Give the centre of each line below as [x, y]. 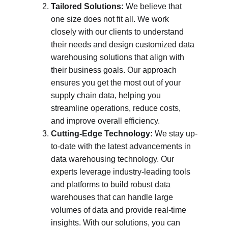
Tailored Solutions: [87, 6]
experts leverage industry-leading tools [122, 172]
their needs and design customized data [124, 45]
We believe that [154, 6]
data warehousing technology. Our [113, 159]
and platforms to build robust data [112, 184]
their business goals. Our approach [115, 70]
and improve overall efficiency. [105, 121]
